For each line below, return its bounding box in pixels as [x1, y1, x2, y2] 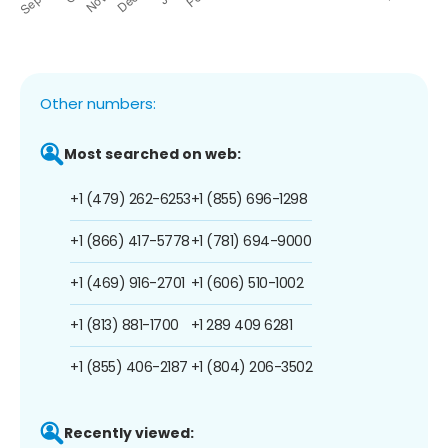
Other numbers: [40, 92, 156, 114]
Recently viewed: [64, 422, 194, 443]
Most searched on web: [64, 143, 241, 164]
